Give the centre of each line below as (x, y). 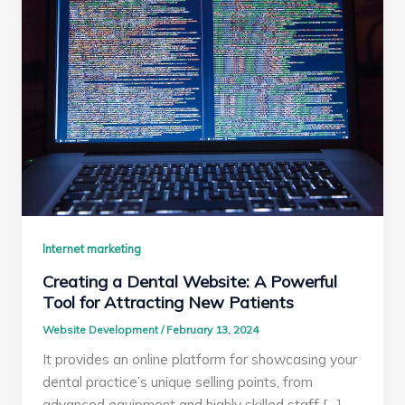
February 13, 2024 (213, 330)
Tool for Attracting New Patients (169, 302)
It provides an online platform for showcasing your (200, 359)
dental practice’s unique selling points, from (178, 382)
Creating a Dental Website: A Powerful (190, 281)
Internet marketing (92, 249)
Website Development (102, 330)
